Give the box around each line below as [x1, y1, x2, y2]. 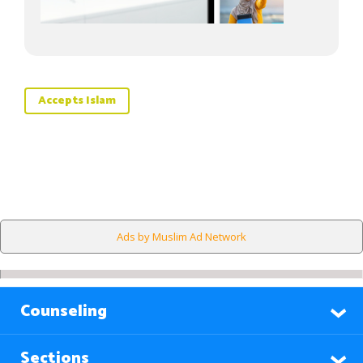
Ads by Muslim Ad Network [117, 229, 246, 244]
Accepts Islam [38, 92, 116, 110]
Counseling [20, 298, 107, 325]
